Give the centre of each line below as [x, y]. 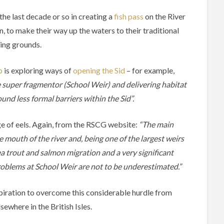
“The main [156, 124]
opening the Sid [99, 70]
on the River [164, 16]
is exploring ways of [38, 70]
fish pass [128, 16]
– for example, [150, 70]
